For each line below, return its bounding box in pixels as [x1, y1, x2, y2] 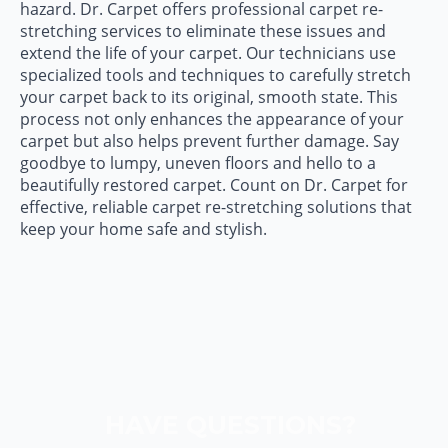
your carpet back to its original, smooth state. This [20, 85, 398, 108]
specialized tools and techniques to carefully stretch [20, 63, 411, 86]
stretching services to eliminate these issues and [20, 19, 386, 42]
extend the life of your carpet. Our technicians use [20, 41, 396, 64]
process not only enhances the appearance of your [20, 107, 404, 130]
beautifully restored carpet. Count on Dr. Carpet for [20, 173, 408, 196]
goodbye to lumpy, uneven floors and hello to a [20, 151, 376, 174]
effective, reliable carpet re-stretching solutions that [20, 195, 412, 218]
